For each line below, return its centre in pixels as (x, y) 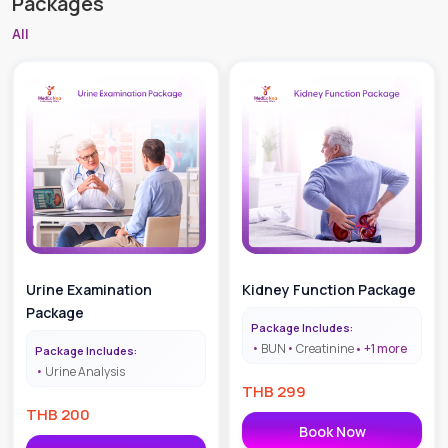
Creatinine (325, 348)
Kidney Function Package (329, 289)
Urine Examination (89, 289)
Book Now (332, 431)
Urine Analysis (85, 371)
